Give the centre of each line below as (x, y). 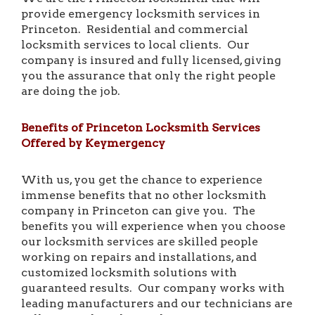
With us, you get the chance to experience (142, 180)
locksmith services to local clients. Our (135, 45)
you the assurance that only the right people (148, 76)
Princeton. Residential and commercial (135, 29)
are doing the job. (71, 91)
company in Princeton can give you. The (138, 211)
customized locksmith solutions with (129, 272)
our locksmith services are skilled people (140, 242)
